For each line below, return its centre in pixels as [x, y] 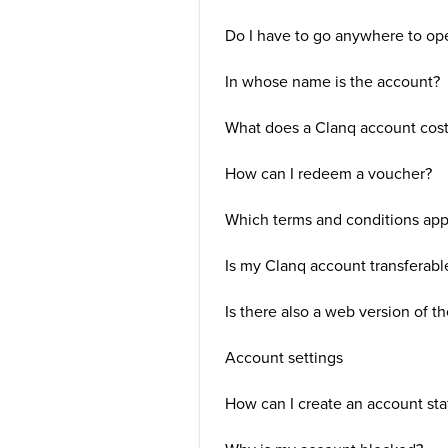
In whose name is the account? [332, 81]
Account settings [283, 357]
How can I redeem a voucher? [328, 173]
